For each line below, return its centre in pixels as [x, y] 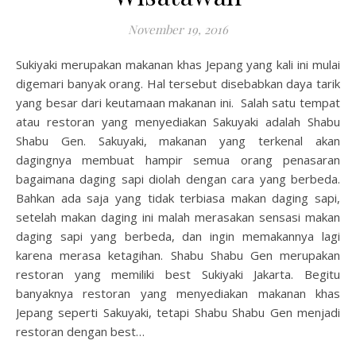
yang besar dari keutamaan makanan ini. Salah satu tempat [178, 103]
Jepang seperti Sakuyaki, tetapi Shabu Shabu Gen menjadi [178, 312]
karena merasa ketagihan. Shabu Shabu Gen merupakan [178, 255]
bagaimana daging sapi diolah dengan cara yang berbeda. [178, 179]
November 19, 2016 [178, 29]
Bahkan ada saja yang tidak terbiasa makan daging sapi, [178, 198]
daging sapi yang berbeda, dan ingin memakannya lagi [178, 236]
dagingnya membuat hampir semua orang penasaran [178, 160]
